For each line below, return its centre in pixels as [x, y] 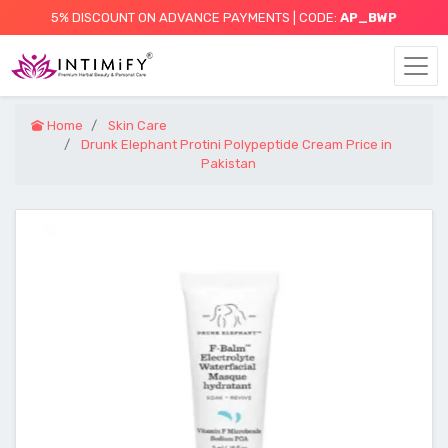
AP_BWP [368, 17]
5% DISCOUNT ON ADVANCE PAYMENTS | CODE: [195, 17]
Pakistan [228, 163]
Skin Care [137, 125]
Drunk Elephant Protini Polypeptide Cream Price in [236, 144]
